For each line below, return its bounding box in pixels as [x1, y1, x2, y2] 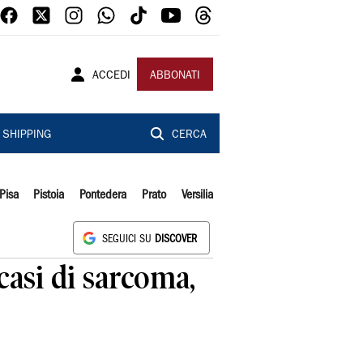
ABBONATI [150, 70, 200, 82]
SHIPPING [2, 130, 51, 141]
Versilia [181, 190, 213, 201]
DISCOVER [155, 235, 197, 244]
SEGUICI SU [102, 235, 155, 244]
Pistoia [33, 190, 65, 201]
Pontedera [79, 190, 127, 201]
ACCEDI [92, 70, 130, 82]
